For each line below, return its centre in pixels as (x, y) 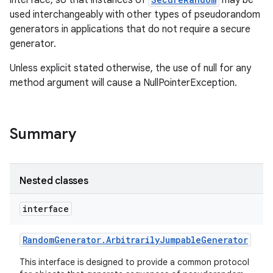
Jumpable (180, 239)
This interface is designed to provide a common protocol (134, 262)
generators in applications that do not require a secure (130, 29)
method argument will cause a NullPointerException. (123, 83)
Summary (43, 134)
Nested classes (54, 181)
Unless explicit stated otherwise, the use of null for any (130, 68)
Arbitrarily (133, 239)
